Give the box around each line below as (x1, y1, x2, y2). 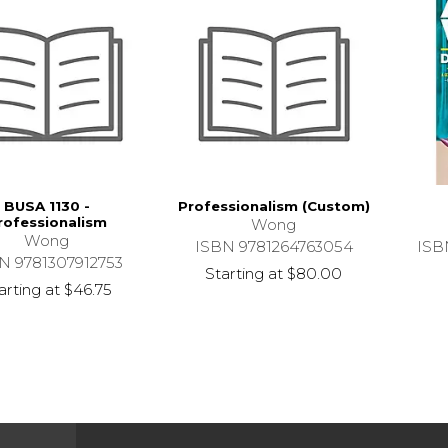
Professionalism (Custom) (177, 198, 370, 215)
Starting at (205, 264, 284, 284)
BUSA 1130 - (3, 198, 90, 215)
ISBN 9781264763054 (194, 237, 353, 257)
